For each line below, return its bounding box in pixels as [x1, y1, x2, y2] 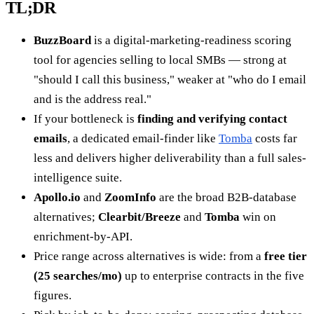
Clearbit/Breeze [98, 210, 181, 224]
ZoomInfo [104, 190, 156, 204]
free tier [264, 249, 307, 263]
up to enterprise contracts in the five [122, 268, 304, 282]
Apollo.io [34, 190, 81, 204]
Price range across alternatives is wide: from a [34, 249, 264, 263]
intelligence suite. [34, 170, 122, 184]
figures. [34, 288, 71, 302]
